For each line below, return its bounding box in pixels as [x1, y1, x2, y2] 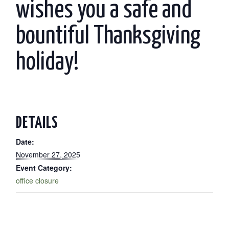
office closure [16, 175, 59, 186]
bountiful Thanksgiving [16, 24, 201, 49]
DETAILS [16, 116, 59, 132]
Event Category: [16, 163, 73, 173]
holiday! [16, 50, 79, 75]
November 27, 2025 [16, 149, 81, 160]
